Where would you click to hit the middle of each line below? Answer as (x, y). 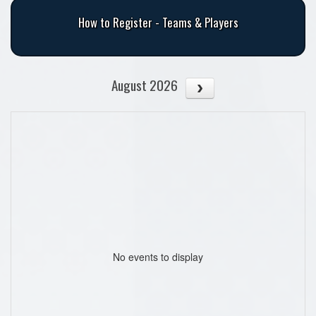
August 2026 (145, 85)
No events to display (158, 256)
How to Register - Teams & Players (158, 23)
